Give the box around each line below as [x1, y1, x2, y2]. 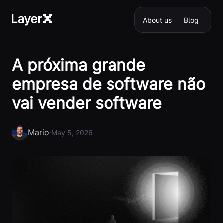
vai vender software [12, 93, 162, 112]
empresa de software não [12, 74, 205, 94]
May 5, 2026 [51, 128, 93, 137]
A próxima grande [12, 55, 145, 75]
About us [143, 15, 172, 24]
